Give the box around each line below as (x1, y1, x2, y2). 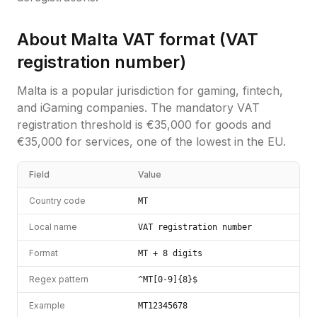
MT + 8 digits (138, 248, 202, 258)
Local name (29, 221, 77, 232)
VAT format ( (118, 29, 226, 50)
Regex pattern (29, 274, 88, 284)
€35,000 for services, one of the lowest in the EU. (17, 134, 286, 149)
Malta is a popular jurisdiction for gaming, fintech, (17, 83, 283, 98)
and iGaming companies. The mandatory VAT (17, 100, 260, 115)
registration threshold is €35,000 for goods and (17, 117, 271, 132)
